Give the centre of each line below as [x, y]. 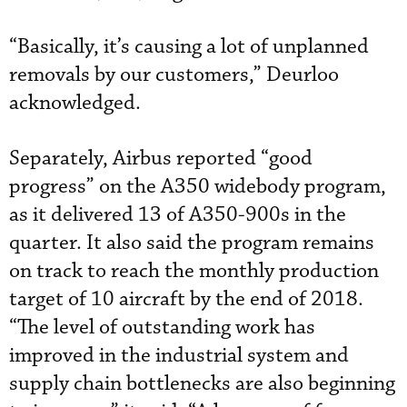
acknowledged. [75, 103]
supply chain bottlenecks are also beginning [202, 383]
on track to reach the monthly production [194, 271]
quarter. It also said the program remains [192, 243]
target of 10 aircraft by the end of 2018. [186, 299]
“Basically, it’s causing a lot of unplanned [189, 46]
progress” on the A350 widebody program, [198, 186]
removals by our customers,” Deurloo [174, 74]
